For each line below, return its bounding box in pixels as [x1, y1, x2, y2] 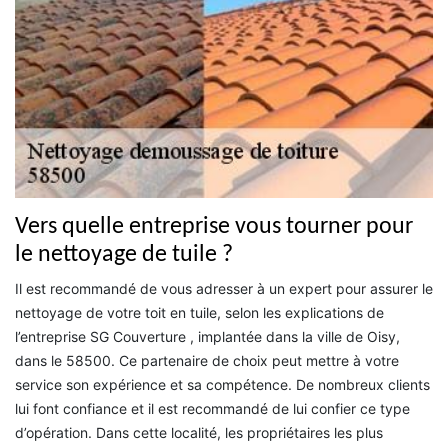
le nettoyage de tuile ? [15, 242, 233, 267]
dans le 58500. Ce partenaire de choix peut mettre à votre [15, 351, 399, 369]
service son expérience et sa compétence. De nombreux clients [15, 375, 430, 393]
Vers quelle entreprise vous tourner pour [15, 214, 413, 239]
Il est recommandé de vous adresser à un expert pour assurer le [15, 279, 433, 297]
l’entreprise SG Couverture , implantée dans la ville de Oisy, [15, 327, 400, 345]
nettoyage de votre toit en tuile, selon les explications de [15, 303, 384, 321]
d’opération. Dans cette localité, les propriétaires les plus [15, 423, 383, 441]
